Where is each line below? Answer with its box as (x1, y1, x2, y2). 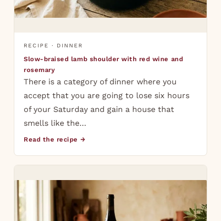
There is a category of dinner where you (24, 77, 177, 87)
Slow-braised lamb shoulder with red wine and (24, 55, 184, 63)
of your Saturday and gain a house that (24, 105, 175, 114)
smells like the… (24, 118, 87, 128)
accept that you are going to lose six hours (24, 91, 190, 101)
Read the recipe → (24, 136, 86, 144)
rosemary (24, 66, 55, 74)
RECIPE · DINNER (24, 42, 83, 49)
